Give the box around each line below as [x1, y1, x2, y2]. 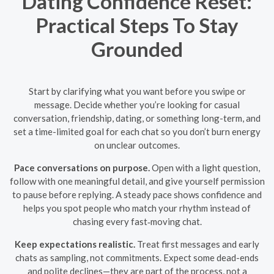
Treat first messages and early [135, 238, 259, 250]
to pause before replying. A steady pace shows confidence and [12, 188, 262, 200]
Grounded [91, 37, 183, 61]
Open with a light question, [150, 161, 260, 173]
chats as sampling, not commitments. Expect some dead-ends [15, 251, 259, 263]
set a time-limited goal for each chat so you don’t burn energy [13, 125, 261, 137]
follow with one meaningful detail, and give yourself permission [9, 175, 265, 187]
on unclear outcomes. [94, 139, 180, 150]
